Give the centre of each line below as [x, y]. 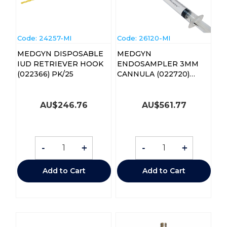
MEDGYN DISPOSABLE [60, 53]
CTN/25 [130, 84]
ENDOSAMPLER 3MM [158, 64]
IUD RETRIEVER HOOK [60, 64]
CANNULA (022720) [153, 74]
